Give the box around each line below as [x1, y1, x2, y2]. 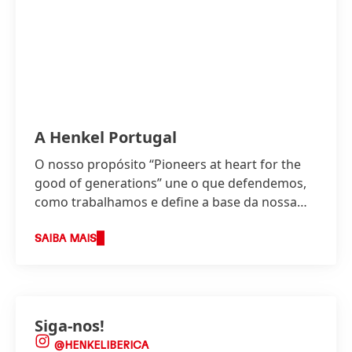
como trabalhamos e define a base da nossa [35, 192, 297, 211]
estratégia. [35, 211, 98, 229]
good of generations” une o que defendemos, [35, 174, 306, 192]
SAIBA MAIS [35, 233, 97, 244]
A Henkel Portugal [35, 126, 177, 148]
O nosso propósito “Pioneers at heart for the [35, 155, 301, 173]
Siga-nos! [35, 314, 104, 336]
